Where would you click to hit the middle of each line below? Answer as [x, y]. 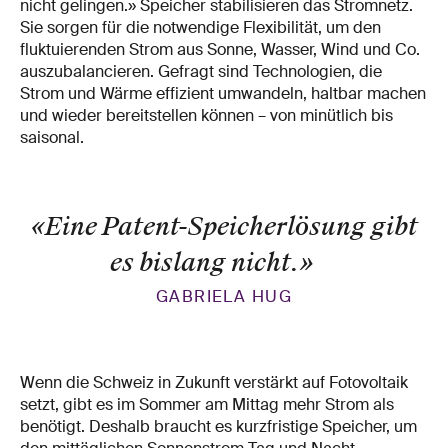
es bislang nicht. [204, 262]
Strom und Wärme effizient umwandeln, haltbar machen [223, 93]
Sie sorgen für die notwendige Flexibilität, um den [200, 27]
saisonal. [52, 137]
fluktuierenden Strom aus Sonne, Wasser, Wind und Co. [220, 49]
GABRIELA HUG [224, 296]
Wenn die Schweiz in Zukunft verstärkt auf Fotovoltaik [214, 382]
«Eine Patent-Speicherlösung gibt [224, 226]
